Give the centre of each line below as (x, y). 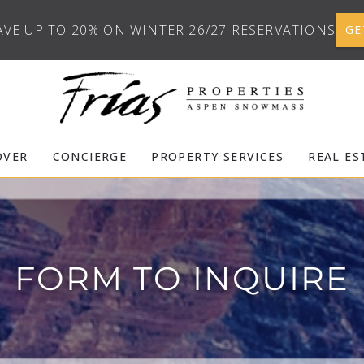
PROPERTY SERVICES (218, 157)
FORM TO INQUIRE (182, 279)
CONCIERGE (90, 157)
